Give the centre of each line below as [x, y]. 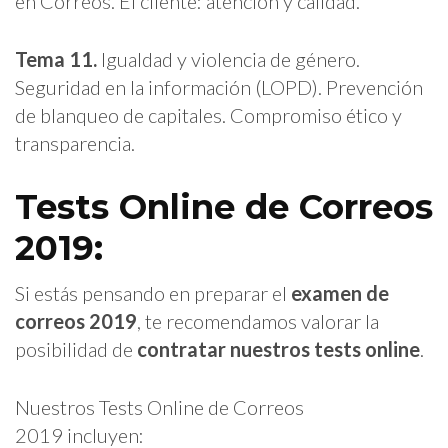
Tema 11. [56, 58]
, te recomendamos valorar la [258, 320]
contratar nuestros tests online [278, 348]
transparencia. [75, 142]
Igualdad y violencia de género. [228, 58]
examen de [340, 292]
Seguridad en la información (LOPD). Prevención [219, 86]
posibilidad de [76, 348]
